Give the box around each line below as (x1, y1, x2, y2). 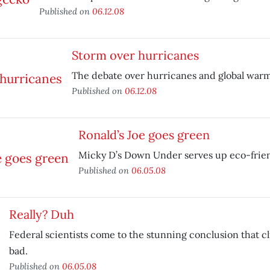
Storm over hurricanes (71, 48, 199, 63)
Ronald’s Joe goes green (78, 127, 210, 142)
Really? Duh (8, 207, 74, 222)
